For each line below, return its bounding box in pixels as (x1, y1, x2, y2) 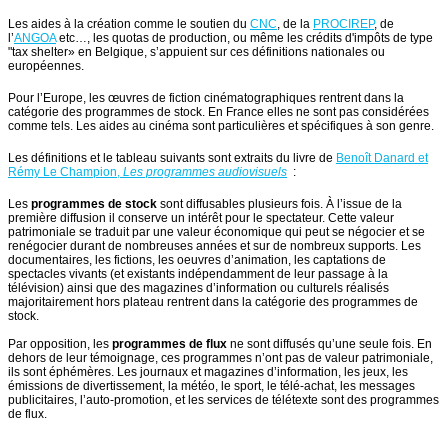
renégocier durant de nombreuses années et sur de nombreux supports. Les (8, 239, 421, 254)
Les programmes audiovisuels (123, 165, 287, 180)
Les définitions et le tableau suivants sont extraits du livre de (8, 151, 336, 166)
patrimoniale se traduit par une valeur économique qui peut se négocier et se (8, 225, 425, 240)
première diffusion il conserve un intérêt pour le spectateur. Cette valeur (8, 211, 394, 226)
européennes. (8, 59, 87, 74)
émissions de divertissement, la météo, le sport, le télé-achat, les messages (8, 379, 415, 394)
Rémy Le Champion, (8, 165, 123, 180)
